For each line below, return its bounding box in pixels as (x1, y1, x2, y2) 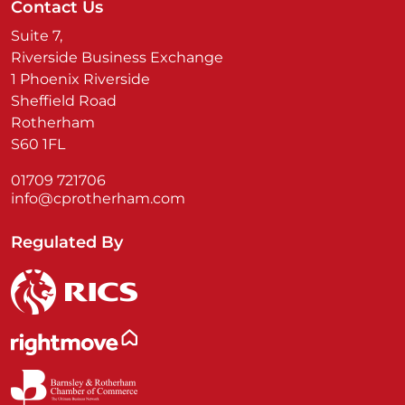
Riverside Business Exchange (11, 49, 223, 66)
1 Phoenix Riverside (11, 71, 150, 88)
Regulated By (11, 232, 123, 252)
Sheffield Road (11, 92, 117, 109)
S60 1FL (11, 136, 65, 153)
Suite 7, (11, 27, 62, 44)
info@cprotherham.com (11, 190, 185, 207)
